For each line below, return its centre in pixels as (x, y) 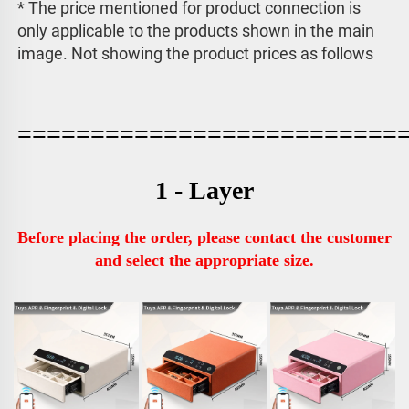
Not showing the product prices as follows (222, 54)
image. (44, 54)
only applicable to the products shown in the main (196, 31)
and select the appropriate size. (204, 261)
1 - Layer (204, 191)
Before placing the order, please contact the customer (204, 238)
